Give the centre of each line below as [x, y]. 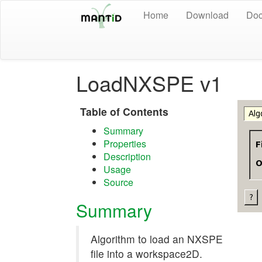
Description [127, 156]
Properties [125, 144]
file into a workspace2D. [146, 254]
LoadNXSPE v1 [149, 83]
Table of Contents [124, 111]
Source [118, 182]
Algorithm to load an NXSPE [157, 239]
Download [207, 15]
